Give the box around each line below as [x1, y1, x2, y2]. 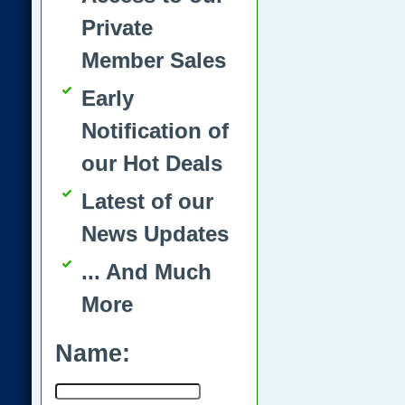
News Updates [81, 221, 229, 246]
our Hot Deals [81, 151, 222, 175]
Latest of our [81, 189, 213, 213]
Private [81, 15, 153, 40]
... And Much [81, 259, 212, 284]
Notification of [81, 118, 229, 143]
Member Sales [81, 48, 226, 72]
